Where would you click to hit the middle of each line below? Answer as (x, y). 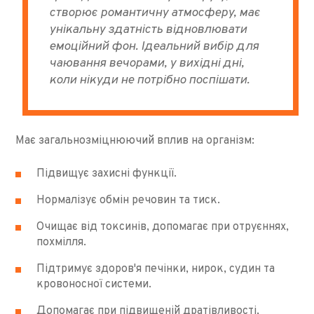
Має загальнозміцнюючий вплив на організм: (135, 141)
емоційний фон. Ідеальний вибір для (154, 46)
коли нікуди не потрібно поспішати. (150, 80)
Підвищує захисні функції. (107, 173)
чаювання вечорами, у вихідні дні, (147, 63)
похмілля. (62, 242)
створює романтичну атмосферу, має (155, 13)
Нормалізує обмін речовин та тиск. (129, 200)
